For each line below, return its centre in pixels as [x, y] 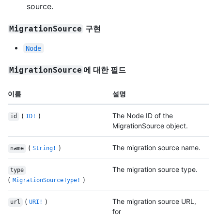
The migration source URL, [154, 201]
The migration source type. [155, 170]
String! [45, 148]
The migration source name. [156, 148]
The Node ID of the [143, 116]
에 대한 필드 [105, 70]
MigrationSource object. [150, 126]
